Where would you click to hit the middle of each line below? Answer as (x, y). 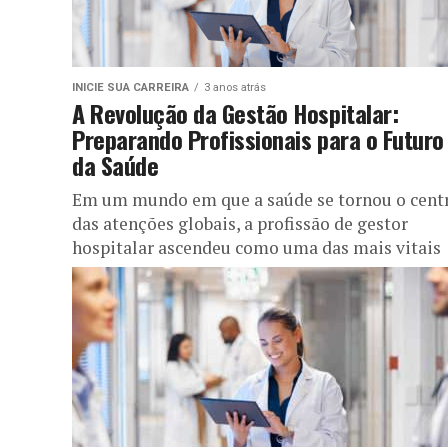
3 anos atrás (235, 87)
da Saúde (115, 164)
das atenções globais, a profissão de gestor (240, 223)
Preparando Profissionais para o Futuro (258, 138)
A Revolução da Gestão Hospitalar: (235, 112)
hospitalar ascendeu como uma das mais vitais (256, 247)
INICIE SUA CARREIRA (130, 87)
